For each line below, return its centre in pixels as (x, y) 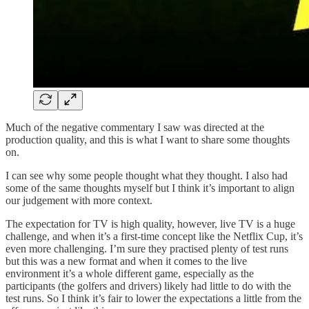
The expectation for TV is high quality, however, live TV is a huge (150, 223)
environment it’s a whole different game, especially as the (130, 273)
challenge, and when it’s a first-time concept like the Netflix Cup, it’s (154, 236)
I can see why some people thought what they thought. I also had (147, 175)
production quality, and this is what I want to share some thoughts (148, 139)
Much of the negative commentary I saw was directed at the (135, 127)
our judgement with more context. (79, 200)
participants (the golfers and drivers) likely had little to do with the (148, 286)
